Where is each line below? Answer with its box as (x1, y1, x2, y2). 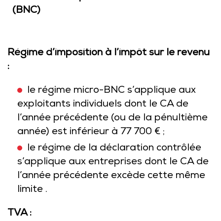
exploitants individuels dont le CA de (17, 99, 188, 110)
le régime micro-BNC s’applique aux (27, 85, 196, 97)
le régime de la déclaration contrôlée (27, 143, 201, 154)
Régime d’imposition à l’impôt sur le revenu (7, 47, 210, 59)
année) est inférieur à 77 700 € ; (17, 126, 165, 138)
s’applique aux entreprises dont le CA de (17, 156, 209, 168)
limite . (17, 184, 47, 196)
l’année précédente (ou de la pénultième (17, 112, 208, 124)
